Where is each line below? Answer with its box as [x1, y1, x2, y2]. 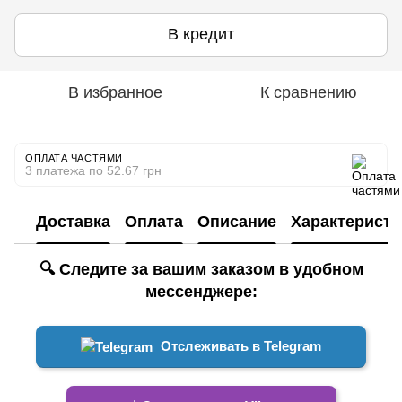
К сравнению [260, 83, 357, 101]
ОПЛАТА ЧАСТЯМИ [25, 152, 123, 163]
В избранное [67, 83, 162, 101]
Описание [197, 213, 276, 232]
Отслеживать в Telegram [157, 337, 321, 354]
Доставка [36, 213, 110, 232]
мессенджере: [144, 282, 258, 301]
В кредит [168, 25, 234, 44]
